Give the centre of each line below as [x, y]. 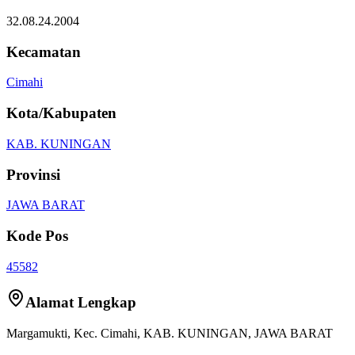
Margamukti [37, 334]
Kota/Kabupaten [61, 113]
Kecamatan [44, 52]
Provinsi [33, 174]
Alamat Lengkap [81, 303]
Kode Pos [37, 235]
